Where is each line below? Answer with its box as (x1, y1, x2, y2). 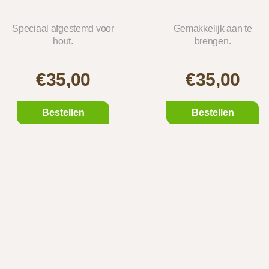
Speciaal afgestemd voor (12, 23, 114, 34)
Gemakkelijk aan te (173, 23, 252, 34)
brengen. (194, 36, 231, 46)
